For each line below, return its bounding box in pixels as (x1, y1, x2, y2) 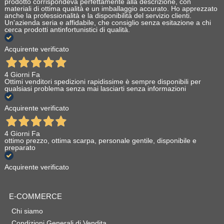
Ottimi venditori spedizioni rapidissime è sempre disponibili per (4, 77, 201, 86)
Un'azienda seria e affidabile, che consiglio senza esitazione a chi (4, 18, 211, 27)
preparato (4, 143, 35, 152)
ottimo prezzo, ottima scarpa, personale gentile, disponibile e (4, 136, 196, 145)
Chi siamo (11, 207, 43, 215)
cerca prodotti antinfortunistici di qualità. (4, 25, 130, 34)
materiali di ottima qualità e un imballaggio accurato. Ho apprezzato (4, 4, 217, 13)
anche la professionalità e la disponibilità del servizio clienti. (4, 11, 191, 20)
